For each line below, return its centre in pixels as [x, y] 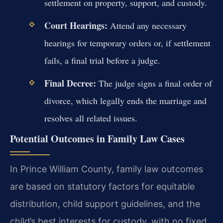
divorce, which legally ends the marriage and [125, 101]
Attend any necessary [147, 26]
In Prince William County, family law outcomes [107, 169]
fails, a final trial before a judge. [102, 60]
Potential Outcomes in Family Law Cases [97, 138]
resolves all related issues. [91, 118]
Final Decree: [70, 83]
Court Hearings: [76, 26]
